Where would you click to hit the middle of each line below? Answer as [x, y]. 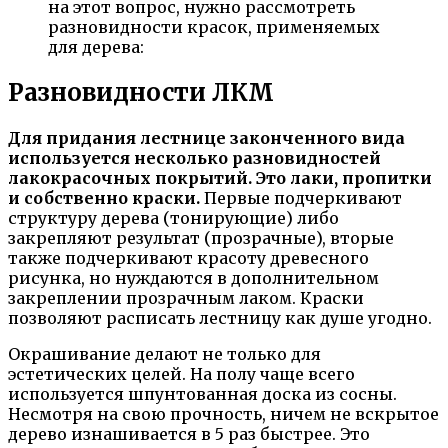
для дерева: [96, 46]
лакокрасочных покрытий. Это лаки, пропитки [220, 177]
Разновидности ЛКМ [141, 92]
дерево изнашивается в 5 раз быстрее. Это [189, 433]
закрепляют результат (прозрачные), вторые [201, 237]
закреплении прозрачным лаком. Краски [186, 297]
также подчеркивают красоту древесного [188, 257]
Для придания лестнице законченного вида [206, 137]
